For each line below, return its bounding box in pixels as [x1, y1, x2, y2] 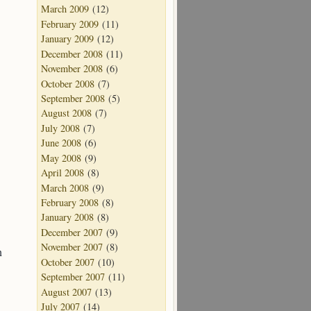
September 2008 [41, 91, 105, 105]
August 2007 [41, 285, 92, 299]
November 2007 [41, 240, 103, 254]
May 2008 [41, 151, 81, 165]
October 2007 [41, 255, 94, 269]
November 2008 [41, 62, 103, 76]
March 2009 [41, 2, 89, 16]
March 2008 [41, 180, 89, 194]
